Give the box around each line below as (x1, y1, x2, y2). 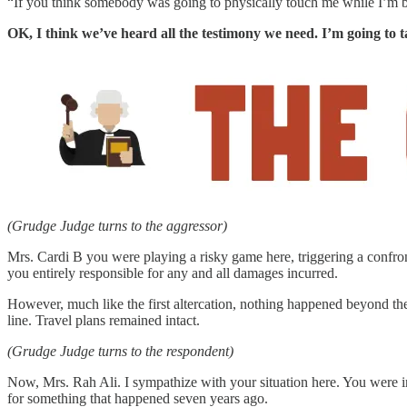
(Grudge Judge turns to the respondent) (7, 343, 233, 360)
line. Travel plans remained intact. (7, 313, 200, 329)
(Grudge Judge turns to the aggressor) (7, 218, 227, 234)
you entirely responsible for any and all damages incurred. (7, 265, 338, 282)
